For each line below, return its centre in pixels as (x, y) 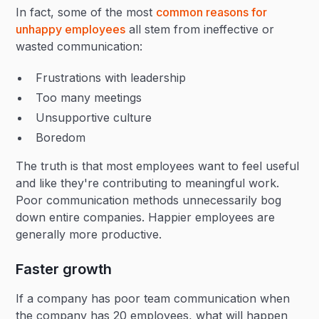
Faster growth (64, 269)
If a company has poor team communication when (153, 298)
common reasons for (212, 12)
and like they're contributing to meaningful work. (148, 183)
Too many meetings (89, 98)
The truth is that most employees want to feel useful (158, 166)
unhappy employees (71, 29)
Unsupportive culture (94, 117)
